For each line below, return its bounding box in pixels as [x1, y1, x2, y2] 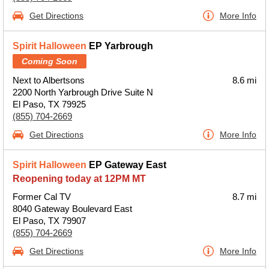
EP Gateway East [86, 160, 166, 170]
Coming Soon [22, 56, 77, 66]
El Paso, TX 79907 [13, 216, 86, 226]
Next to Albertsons [13, 75, 85, 85]
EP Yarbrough [86, 41, 153, 51]
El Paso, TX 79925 [13, 99, 86, 109]
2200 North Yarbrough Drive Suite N [13, 87, 153, 97]
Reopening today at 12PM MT [13, 174, 146, 184]
